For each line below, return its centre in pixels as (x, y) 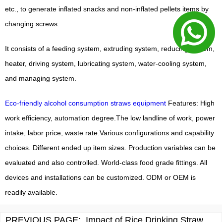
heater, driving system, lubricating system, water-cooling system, (106, 63)
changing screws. (32, 24)
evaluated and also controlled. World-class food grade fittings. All (106, 162)
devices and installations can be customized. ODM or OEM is (100, 177)
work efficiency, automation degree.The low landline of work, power (110, 118)
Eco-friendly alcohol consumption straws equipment (86, 103)
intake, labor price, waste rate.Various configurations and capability (110, 133)
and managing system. (41, 78)
